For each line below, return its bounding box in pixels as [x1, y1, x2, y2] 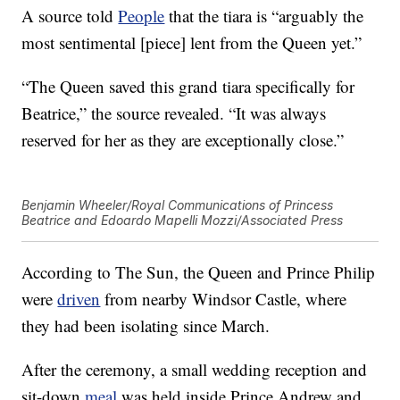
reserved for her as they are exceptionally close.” [21, 129, 345, 152]
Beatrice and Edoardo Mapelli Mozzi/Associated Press [21, 212, 344, 229]
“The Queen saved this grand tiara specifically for [21, 75, 355, 98]
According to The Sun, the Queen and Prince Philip [21, 261, 376, 284]
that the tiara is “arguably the [164, 4, 364, 28]
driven [57, 287, 101, 311]
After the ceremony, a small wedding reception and [21, 358, 368, 381]
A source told [21, 4, 119, 28]
